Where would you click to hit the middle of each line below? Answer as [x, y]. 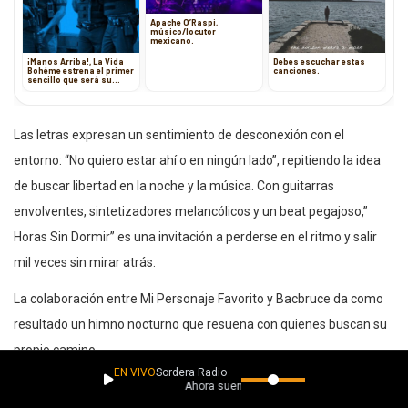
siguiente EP [53, 88]
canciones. [296, 70]
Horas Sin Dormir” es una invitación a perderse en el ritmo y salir [195, 236]
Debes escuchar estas [319, 61]
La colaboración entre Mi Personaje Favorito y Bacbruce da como [199, 298]
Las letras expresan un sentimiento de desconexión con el [179, 134]
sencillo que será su [70, 79]
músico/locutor [183, 32]
